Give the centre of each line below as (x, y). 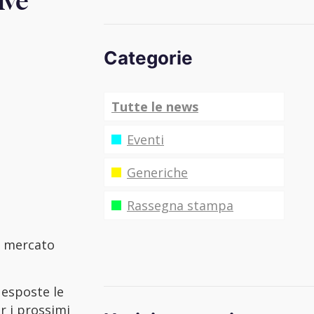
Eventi (145, 139)
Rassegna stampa (180, 205)
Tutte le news (155, 107)
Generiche (157, 172)
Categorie (148, 58)
